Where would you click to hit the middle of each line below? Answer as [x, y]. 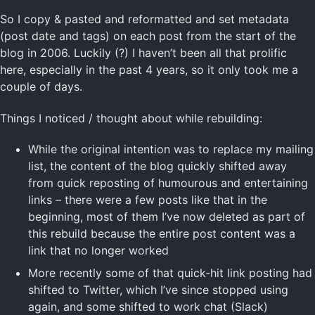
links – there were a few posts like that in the [148, 200]
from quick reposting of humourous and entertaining [168, 183]
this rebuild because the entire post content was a [162, 234]
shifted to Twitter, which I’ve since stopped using [158, 290]
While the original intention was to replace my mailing [171, 149]
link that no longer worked [98, 251]
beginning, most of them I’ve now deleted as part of [167, 217]
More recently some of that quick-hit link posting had [170, 273]
